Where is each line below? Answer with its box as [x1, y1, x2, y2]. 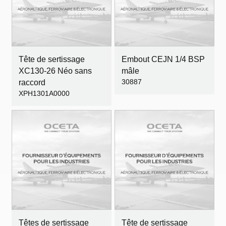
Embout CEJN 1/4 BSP [122, 55, 205, 64]
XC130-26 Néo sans [19, 67, 92, 75]
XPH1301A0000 [19, 89, 70, 97]
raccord [19, 78, 45, 87]
